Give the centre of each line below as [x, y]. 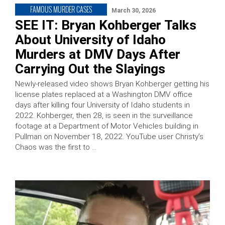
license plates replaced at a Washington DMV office [104, 94]
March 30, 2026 [134, 10]
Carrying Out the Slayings [90, 69]
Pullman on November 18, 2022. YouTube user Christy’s [109, 136]
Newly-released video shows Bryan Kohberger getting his [112, 84]
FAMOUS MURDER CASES [61, 9]
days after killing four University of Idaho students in [102, 105]
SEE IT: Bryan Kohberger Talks [106, 25]
